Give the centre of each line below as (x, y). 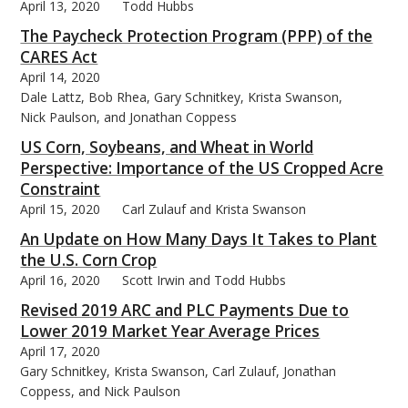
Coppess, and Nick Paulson (101, 391)
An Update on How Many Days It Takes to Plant (199, 239)
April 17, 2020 (61, 351)
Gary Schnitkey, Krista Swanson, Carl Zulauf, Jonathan (178, 371)
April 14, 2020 (61, 76)
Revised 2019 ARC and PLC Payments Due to (185, 310)
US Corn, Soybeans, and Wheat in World (167, 147)
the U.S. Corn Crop (89, 260)
